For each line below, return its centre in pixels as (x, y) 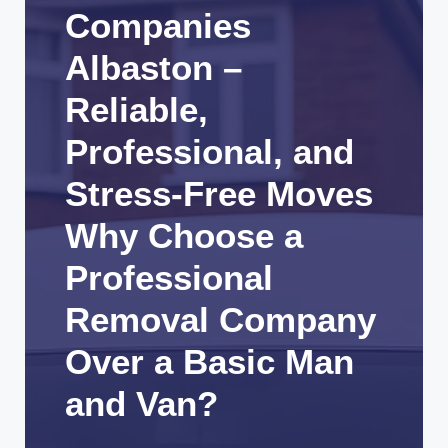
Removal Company (220, 320)
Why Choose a (184, 236)
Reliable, (136, 110)
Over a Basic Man (209, 362)
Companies (158, 26)
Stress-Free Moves (219, 194)
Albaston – (153, 68)
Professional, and (209, 152)
